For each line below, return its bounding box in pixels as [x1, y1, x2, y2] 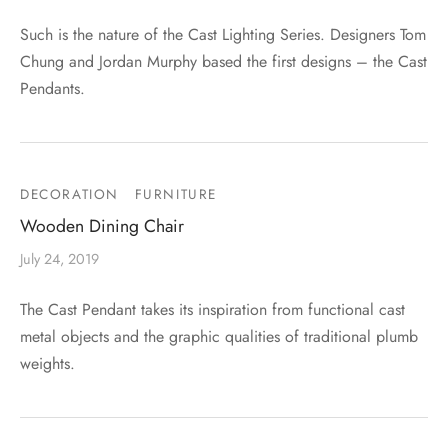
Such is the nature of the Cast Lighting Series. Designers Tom [20, 23, 426, 47]
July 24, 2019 [20, 249, 99, 270]
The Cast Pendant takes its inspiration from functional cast [20, 298, 405, 322]
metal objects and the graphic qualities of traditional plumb [20, 325, 418, 349]
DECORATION [20, 184, 119, 205]
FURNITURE [134, 184, 218, 205]
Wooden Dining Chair [20, 213, 184, 240]
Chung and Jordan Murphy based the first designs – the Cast [20, 50, 427, 74]
